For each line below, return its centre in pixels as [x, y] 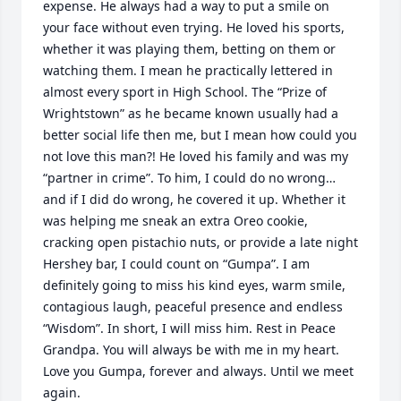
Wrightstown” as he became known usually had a [191, 113]
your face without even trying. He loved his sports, [194, 27]
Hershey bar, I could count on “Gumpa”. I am [176, 264]
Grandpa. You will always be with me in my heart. [191, 350]
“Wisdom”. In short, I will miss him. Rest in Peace [189, 328]
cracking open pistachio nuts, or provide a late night [200, 242]
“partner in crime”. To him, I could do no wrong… [189, 178]
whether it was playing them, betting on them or [189, 49]
